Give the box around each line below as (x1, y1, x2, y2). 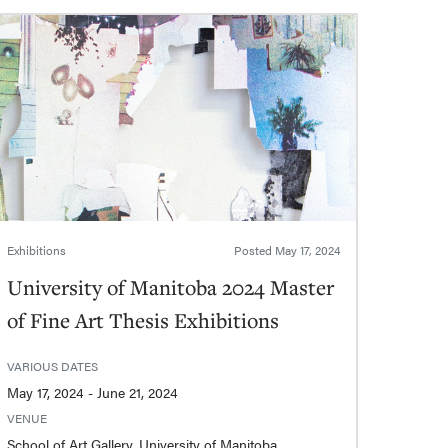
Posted (233, 240, 275, 259)
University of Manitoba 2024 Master (7, 272, 335, 301)
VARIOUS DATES (7, 356, 99, 375)
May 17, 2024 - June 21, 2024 (97, 381, 179, 402)
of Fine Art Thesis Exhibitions (7, 305, 280, 334)
